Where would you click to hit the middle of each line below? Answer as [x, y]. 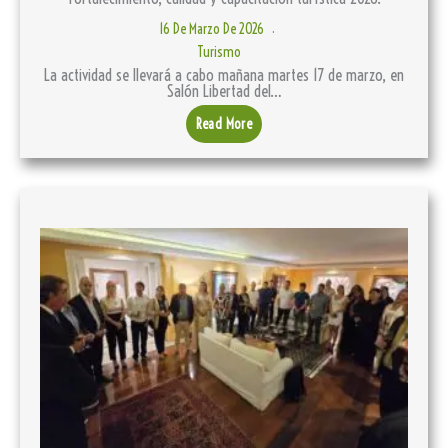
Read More [224, 124]
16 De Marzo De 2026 [212, 29]
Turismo [219, 52]
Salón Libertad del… [224, 91]
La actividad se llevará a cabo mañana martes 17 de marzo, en [224, 75]
